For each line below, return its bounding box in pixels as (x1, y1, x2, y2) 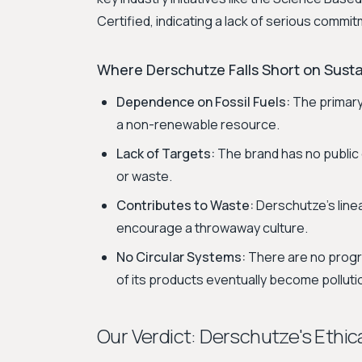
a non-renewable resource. (116, 116, 280, 133)
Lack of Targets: (116, 145, 215, 162)
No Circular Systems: (116, 248, 246, 266)
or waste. (116, 167, 172, 185)
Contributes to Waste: (116, 196, 254, 214)
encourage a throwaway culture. (116, 219, 308, 237)
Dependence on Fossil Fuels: (116, 93, 290, 111)
